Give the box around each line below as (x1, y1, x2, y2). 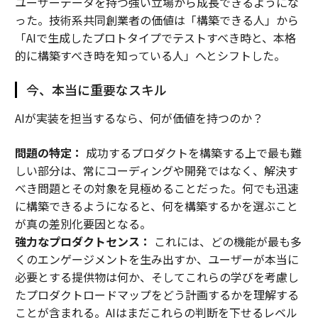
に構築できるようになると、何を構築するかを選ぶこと (14, 197, 298, 214)
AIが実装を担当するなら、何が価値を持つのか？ (14, 109, 263, 126)
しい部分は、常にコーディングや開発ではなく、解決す (14, 162, 298, 179)
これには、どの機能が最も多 (150, 233, 302, 250)
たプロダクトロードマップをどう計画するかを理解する (14, 286, 299, 303)
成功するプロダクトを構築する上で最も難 (82, 144, 302, 161)
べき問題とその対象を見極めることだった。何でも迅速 (14, 180, 299, 197)
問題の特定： (14, 144, 83, 161)
